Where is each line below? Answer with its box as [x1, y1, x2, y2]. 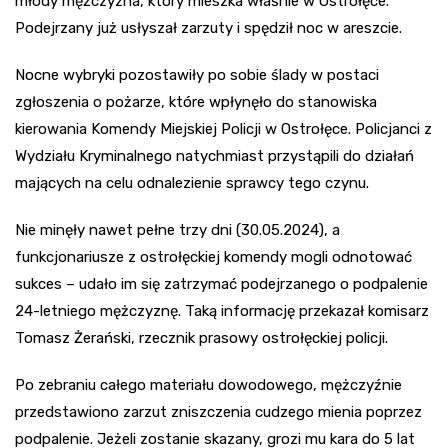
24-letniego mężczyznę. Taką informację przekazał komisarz [15, 301, 429, 320]
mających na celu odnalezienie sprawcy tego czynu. [15, 173, 369, 192]
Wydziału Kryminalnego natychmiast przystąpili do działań [15, 146, 414, 165]
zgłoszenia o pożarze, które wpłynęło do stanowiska [15, 92, 377, 111]
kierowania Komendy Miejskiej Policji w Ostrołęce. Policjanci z [15, 119, 432, 138]
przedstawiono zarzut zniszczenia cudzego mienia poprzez [15, 402, 422, 421]
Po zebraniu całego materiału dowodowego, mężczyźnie [15, 375, 402, 394]
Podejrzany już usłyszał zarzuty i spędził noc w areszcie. [15, 18, 402, 37]
